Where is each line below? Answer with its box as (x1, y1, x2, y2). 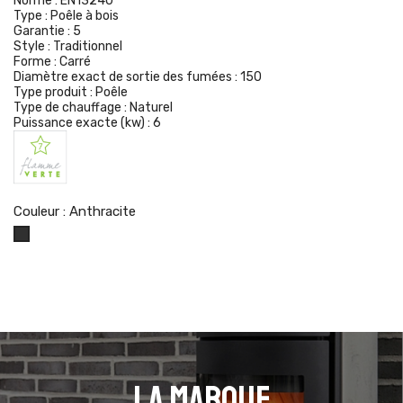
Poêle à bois (50, 8, 119, 23)
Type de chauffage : (13, 100, 130, 115)
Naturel (130, 100, 173, 115)
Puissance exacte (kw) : (13, 115, 153, 130)
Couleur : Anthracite (13, 203, 136, 219)
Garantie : (13, 23, 73, 39)
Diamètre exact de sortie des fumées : (13, 69, 240, 85)
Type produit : (13, 85, 95, 100)
